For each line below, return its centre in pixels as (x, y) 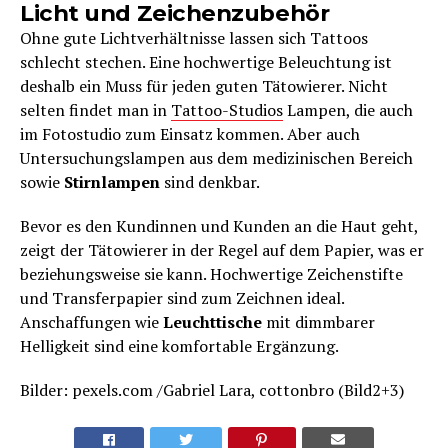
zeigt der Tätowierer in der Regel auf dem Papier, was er (222, 250)
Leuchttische (212, 322)
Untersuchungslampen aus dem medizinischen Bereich (216, 158)
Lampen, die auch (348, 110)
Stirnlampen (112, 182)
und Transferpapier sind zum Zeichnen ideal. (182, 298)
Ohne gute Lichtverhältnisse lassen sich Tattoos (194, 38)
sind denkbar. (210, 182)
